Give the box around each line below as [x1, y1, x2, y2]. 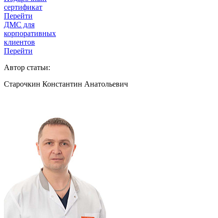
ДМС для [4, 20, 35, 29]
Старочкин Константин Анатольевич [4, 79, 128, 88]
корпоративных [4, 29, 56, 37]
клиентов [4, 37, 35, 46]
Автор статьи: [4, 63, 50, 72]
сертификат [4, 2, 42, 11]
